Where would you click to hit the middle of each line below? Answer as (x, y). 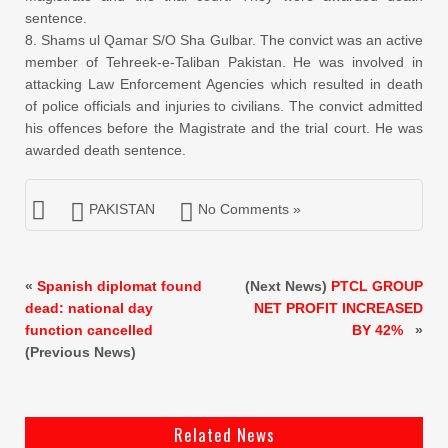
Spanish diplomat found (119, 285)
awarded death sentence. (105, 149)
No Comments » (249, 208)
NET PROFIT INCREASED (338, 307)
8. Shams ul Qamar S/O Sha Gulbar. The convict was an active (224, 39)
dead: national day (89, 307)
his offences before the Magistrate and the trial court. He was (224, 127)
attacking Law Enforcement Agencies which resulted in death (224, 83)
